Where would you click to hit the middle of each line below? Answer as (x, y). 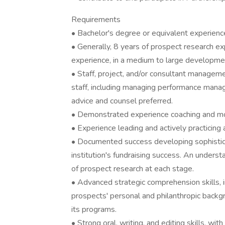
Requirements (96, 20)
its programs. (94, 209)
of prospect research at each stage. (133, 169)
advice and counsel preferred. (122, 101)
